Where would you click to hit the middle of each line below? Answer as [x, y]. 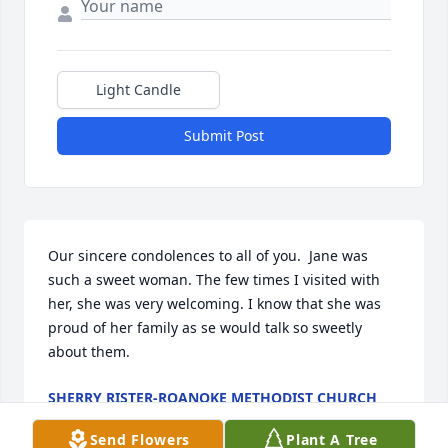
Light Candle [138, 90]
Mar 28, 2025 [91, 418]
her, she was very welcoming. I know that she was [214, 304]
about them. [89, 352]
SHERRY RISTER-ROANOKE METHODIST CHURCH [212, 398]
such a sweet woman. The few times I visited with [214, 280]
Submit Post [224, 136]
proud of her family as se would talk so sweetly [205, 328]
